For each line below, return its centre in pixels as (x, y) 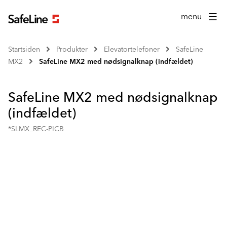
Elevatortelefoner (132, 50)
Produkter (72, 50)
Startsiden (24, 50)
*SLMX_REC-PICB (36, 129)
